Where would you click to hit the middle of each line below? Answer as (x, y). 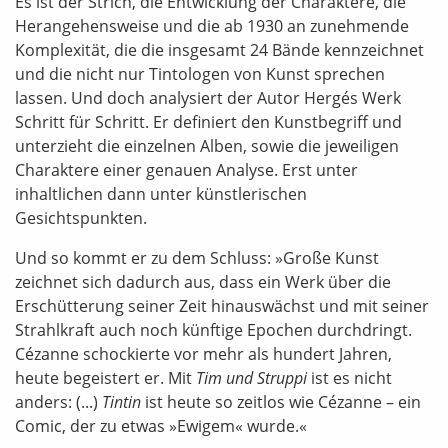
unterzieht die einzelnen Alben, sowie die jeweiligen (207, 145)
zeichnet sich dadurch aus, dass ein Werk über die (203, 281)
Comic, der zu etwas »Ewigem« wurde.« (161, 425)
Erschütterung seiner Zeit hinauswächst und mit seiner (222, 305)
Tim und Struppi (251, 377)
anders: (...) (58, 401)
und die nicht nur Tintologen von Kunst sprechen (200, 73)
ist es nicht (349, 377)
